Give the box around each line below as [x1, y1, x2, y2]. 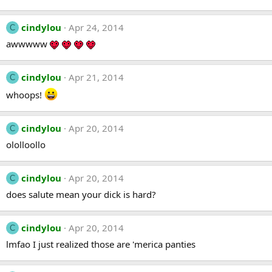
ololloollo [6, 138, 46, 151]
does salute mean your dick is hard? [6, 188, 156, 200]
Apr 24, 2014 [69, 21, 124, 33]
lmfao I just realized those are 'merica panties [6, 237, 195, 250]
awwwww [6, 37, 50, 50]
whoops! [6, 88, 44, 101]
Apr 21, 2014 [69, 70, 124, 83]
